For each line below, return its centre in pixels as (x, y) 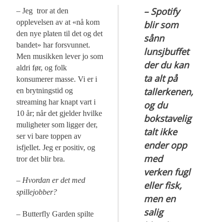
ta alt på (161, 79)
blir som (161, 25)
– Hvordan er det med (51, 180)
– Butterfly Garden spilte (55, 214)
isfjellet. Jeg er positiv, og (56, 148)
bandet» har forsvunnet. (54, 45)
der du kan (166, 65)
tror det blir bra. (41, 159)
